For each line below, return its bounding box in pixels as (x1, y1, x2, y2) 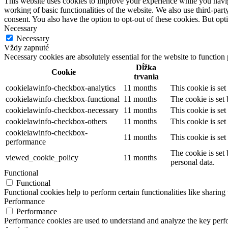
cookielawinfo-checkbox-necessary (6, 106, 119, 115)
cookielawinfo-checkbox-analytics (6, 83, 116, 93)
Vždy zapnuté (4, 43, 49, 52)
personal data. (170, 158, 215, 167)
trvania (133, 72, 159, 81)
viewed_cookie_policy (6, 153, 78, 162)
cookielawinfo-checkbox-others (6, 117, 107, 126)
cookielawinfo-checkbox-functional (6, 95, 120, 104)
